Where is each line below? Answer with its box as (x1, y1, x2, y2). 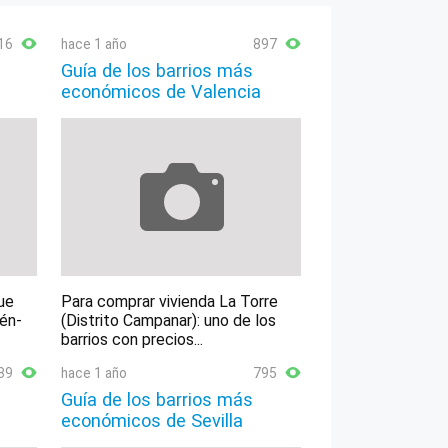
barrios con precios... (61, 330, 204, 350)
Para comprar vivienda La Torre (61, 292, 279, 312)
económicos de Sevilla (61, 410, 244, 432)
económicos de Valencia (61, 81, 262, 102)
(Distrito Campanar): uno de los (61, 311, 277, 331)
